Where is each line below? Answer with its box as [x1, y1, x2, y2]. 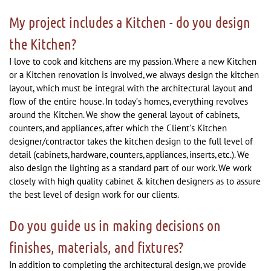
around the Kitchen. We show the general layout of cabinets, [9, 109, 239, 120]
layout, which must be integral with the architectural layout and [9, 82, 252, 94]
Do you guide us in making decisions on [9, 217, 221, 234]
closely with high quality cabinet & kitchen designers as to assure [9, 175, 261, 187]
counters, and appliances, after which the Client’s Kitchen [9, 122, 227, 134]
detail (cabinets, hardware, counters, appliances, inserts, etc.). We [9, 149, 249, 160]
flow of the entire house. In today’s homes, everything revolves [9, 96, 248, 107]
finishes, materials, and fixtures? [9, 238, 183, 256]
